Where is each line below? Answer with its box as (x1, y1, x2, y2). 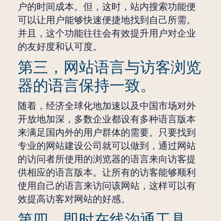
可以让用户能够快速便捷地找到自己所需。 (17, 14, 196, 27)
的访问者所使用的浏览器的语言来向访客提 (17, 153, 196, 166)
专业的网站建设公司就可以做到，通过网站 (17, 140, 196, 152)
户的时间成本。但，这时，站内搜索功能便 (17, 1, 196, 13)
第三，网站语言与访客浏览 (17, 58, 201, 77)
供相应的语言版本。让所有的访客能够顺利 (17, 167, 196, 179)
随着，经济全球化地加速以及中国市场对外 (17, 100, 196, 112)
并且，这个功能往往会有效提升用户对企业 (17, 28, 196, 40)
